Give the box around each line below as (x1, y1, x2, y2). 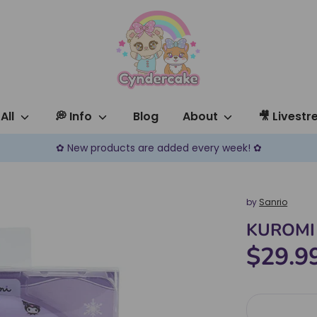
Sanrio (259, 196, 288, 208)
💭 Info (55, 108, 95, 125)
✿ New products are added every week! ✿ (55, 141, 262, 155)
